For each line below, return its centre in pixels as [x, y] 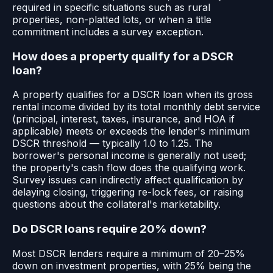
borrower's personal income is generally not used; [129, 156]
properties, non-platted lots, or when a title [112, 19]
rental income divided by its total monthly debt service [136, 107]
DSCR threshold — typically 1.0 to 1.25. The [112, 144]
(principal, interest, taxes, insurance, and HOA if [123, 119]
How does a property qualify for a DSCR [123, 56]
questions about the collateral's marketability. [116, 204]
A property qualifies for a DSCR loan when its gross [133, 95]
